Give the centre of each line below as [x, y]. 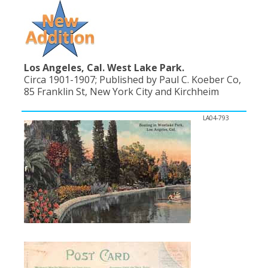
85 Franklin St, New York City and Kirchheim [121, 92]
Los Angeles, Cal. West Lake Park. [104, 68]
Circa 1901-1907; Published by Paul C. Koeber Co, [133, 80]
